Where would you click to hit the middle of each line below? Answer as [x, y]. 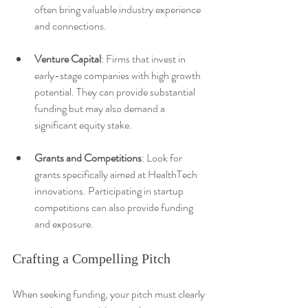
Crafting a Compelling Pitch [91, 258]
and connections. [70, 25]
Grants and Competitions [88, 157]
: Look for [163, 157]
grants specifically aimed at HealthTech [117, 174]
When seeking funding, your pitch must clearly [110, 294]
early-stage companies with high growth [119, 75]
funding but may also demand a [101, 108]
